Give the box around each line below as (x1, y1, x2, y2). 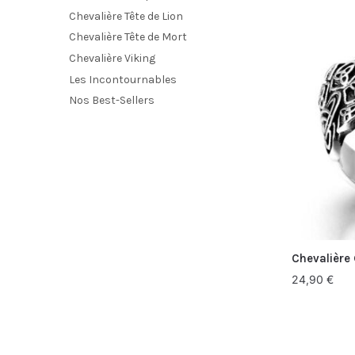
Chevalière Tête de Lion (69, 9, 183, 23)
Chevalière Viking (69, 52, 155, 66)
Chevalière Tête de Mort (69, 30, 187, 44)
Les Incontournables (69, 72, 177, 86)
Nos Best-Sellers (69, 94, 155, 108)
